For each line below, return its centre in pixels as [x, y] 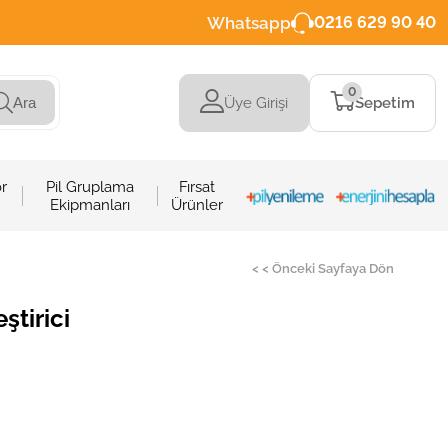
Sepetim [385, 102]
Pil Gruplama [89, 186]
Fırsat [196, 186]
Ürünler [196, 204]
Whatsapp [248, 22]
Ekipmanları [89, 204]
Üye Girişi [256, 102]
